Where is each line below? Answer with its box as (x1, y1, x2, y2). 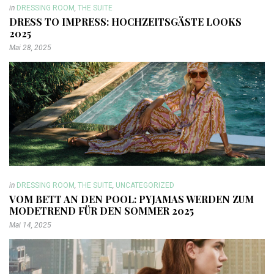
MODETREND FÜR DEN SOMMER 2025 (9, 204, 194, 218)
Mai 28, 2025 (9, 43, 51, 53)
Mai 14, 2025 (9, 221, 51, 230)
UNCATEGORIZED (116, 181, 174, 190)
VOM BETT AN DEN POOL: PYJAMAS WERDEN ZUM (9, 193, 254, 206)
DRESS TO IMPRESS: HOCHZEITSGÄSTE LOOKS (9, 15, 242, 29)
